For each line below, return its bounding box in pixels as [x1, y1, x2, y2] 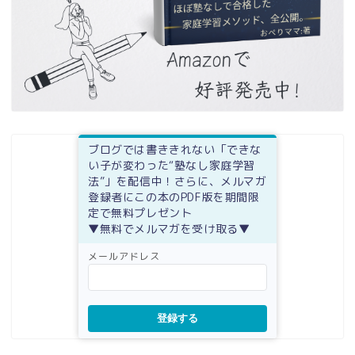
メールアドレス [88, 250, 160, 264]
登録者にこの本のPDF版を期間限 [88, 189, 260, 205]
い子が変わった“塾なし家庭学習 [88, 158, 256, 174]
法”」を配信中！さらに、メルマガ [88, 174, 267, 189]
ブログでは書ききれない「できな [88, 142, 262, 158]
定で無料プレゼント [88, 205, 193, 221]
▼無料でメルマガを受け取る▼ [88, 221, 250, 237]
